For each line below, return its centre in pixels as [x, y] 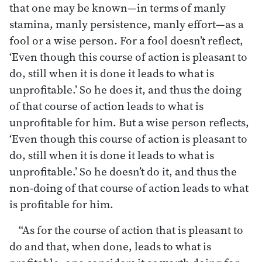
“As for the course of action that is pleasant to [131, 230]
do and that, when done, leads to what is [110, 246]
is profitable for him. [61, 204]
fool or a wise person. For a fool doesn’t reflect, [126, 40]
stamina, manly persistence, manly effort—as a [127, 24]
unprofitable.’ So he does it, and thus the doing [125, 89]
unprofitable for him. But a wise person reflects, [129, 122]
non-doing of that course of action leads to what [129, 187]
